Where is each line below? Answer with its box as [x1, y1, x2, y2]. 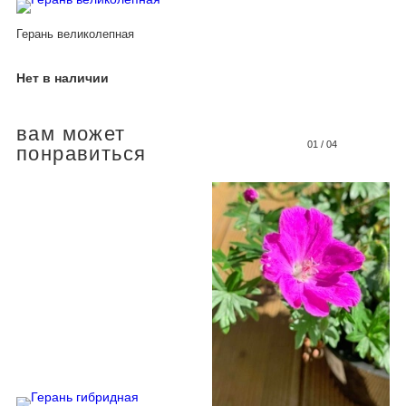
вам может [16, 121, 126, 145]
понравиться [16, 141, 147, 165]
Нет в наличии [16, 70, 109, 85]
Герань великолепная [16, 27, 134, 41]
